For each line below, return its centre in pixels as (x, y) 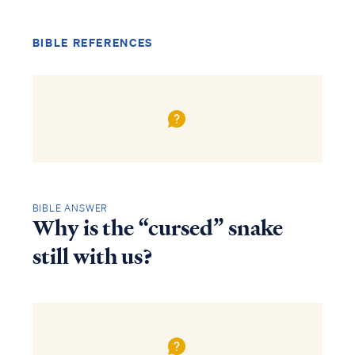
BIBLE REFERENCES (93, 42)
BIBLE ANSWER (70, 208)
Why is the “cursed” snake (157, 229)
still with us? (92, 257)
